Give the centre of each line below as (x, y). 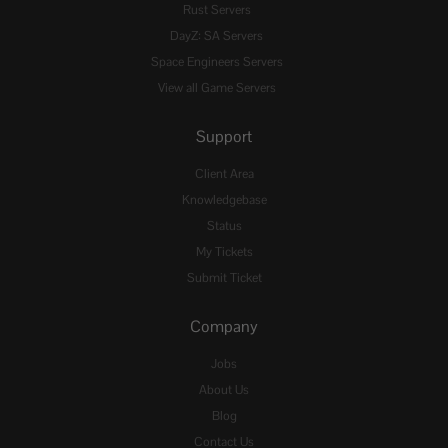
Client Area (224, 173)
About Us (224, 389)
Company (224, 326)
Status (224, 225)
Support (224, 136)
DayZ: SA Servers (216, 35)
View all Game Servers (216, 87)
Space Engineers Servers (216, 61)
